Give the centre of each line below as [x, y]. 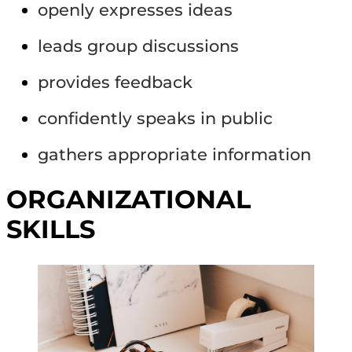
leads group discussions [138, 46]
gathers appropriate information [174, 154]
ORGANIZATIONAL [128, 199]
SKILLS [51, 229]
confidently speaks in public [155, 118]
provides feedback [115, 82]
